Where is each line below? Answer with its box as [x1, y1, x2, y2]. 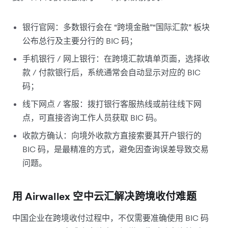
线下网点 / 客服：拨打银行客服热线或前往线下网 [22, 98, 202, 109]
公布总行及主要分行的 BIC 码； [22, 35, 137, 46]
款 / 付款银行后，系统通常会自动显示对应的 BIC [22, 67, 201, 77]
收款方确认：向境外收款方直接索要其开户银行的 [22, 130, 202, 140]
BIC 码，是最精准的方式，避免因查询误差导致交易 [22, 144, 209, 154]
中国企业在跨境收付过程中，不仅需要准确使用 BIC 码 [12, 212, 209, 223]
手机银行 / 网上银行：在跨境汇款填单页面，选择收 [22, 53, 210, 64]
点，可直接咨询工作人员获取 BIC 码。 [22, 112, 162, 123]
